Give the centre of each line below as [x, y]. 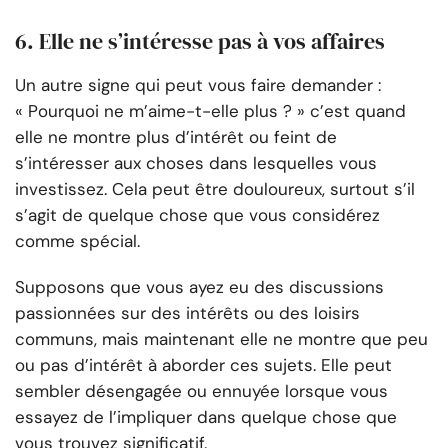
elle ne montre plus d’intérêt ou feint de [176, 137]
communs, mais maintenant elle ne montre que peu [221, 339]
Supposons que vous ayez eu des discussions [199, 287]
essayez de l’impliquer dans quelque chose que [206, 417]
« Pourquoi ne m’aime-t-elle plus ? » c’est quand [210, 111]
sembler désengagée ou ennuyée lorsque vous [201, 391]
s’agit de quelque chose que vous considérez [197, 215]
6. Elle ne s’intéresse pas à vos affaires [200, 41]
